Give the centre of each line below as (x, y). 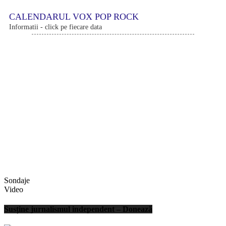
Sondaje (17, 180)
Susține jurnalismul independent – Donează (78, 209)
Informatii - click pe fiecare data (55, 27)
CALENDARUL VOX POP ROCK (74, 16)
